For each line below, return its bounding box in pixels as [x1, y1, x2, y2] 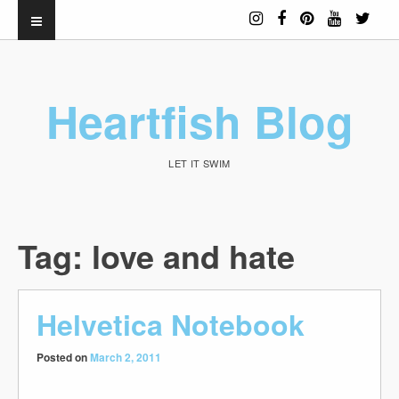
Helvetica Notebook [37, 304, 305, 345]
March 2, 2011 [90, 349, 161, 365]
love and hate [92, 232, 295, 279]
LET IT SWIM [168, 155, 231, 170]
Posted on [37, 349, 90, 365]
